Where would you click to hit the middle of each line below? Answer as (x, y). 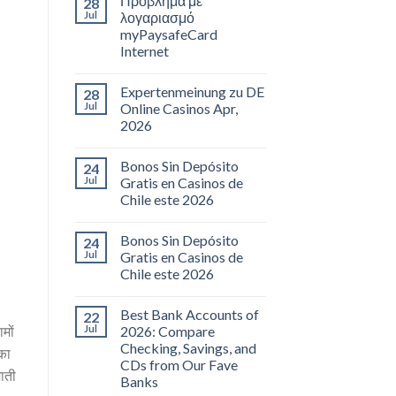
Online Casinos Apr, (179, 109)
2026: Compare (167, 331)
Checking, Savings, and (188, 348)
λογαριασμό (157, 18)
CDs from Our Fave (179, 365)
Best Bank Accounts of (189, 315)
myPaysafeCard (168, 34)
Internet (144, 51)
